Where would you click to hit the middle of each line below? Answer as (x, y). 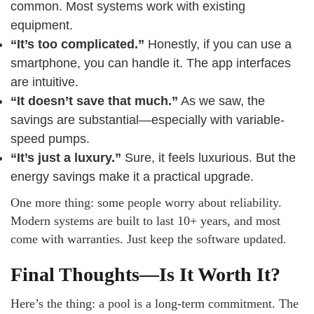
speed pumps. (50, 139)
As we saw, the (221, 101)
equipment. (42, 25)
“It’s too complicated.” (77, 44)
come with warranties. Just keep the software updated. (149, 239)
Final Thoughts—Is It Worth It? (145, 274)
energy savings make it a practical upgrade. (132, 177)
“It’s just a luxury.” (66, 158)
